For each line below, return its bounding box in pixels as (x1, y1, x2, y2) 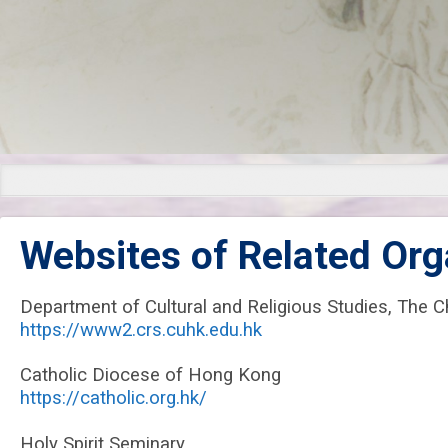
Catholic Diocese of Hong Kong (20, 364, 281, 386)
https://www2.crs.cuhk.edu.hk (20, 319, 262, 341)
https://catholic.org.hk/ (20, 387, 207, 409)
